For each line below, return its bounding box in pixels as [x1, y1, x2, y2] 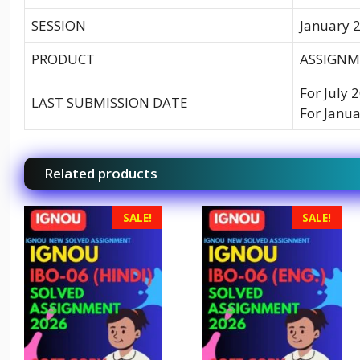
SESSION [31, 15, 86, 35]
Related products [44, 163, 157, 182]
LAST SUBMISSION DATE [31, 92, 188, 112]
